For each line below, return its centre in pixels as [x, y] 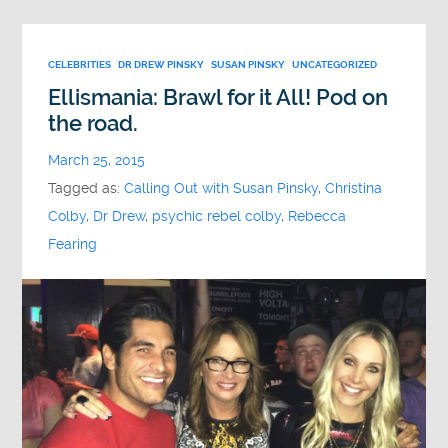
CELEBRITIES [80, 64]
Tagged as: [86, 188]
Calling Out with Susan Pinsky [221, 188]
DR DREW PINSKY [161, 64]
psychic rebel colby [217, 216]
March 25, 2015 [97, 160]
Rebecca [317, 216]
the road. [93, 123]
